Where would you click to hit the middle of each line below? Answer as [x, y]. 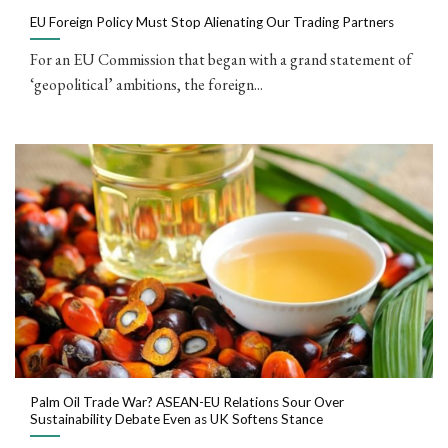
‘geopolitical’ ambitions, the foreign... [146, 85]
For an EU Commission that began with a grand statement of [221, 60]
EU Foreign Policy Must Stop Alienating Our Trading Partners [212, 22]
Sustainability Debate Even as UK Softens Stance [176, 419]
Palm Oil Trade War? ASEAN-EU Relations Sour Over [187, 402]
